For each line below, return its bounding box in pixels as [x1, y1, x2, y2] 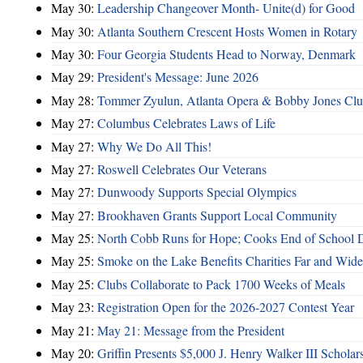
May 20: [51, 344, 97, 361]
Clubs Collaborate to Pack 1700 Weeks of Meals [97, 275, 345, 293]
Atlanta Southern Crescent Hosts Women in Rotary [97, 22, 357, 40]
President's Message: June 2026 [97, 68, 258, 86]
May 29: [51, 68, 97, 86]
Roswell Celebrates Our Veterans [97, 160, 267, 177]
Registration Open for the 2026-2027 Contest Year [97, 298, 354, 316]
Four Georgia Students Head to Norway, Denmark [97, 45, 356, 63]
